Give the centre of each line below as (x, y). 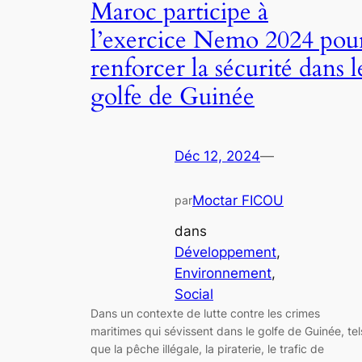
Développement (225, 253)
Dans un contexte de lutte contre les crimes (205, 314)
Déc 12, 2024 (217, 156)
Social (194, 295)
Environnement (223, 274)
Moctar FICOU (238, 200)
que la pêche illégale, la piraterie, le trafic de (207, 349)
